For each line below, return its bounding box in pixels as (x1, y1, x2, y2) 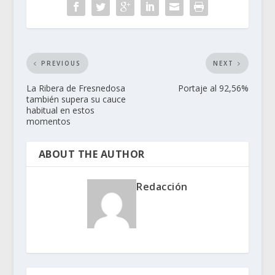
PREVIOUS (41, 59, 81, 68)
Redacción (136, 180, 188, 194)
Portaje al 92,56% (178, 82, 249, 95)
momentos (26, 115, 71, 128)
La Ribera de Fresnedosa (26, 82, 125, 95)
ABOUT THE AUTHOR (38, 147, 145, 161)
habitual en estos (26, 104, 95, 117)
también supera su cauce (26, 93, 126, 106)
